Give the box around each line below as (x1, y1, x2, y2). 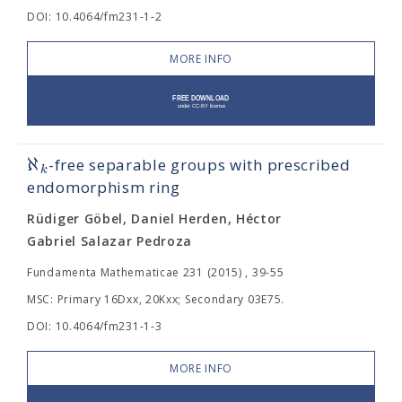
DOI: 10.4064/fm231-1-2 (27, 9, 162, 24)
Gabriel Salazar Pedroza (27, 232, 193, 249)
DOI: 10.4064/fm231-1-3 (27, 319, 162, 334)
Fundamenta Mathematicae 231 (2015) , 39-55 (27, 265, 284, 280)
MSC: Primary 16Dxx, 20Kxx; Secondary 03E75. (27, 292, 285, 307)
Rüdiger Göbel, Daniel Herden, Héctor (27, 210, 283, 227)
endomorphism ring (27, 177, 180, 197)
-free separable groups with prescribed (48, 154, 351, 175)
